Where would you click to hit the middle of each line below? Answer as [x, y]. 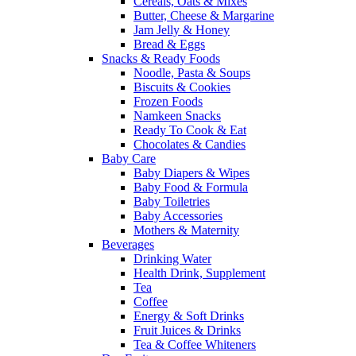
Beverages [128, 244]
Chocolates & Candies [190, 144]
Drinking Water [172, 259]
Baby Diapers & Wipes [192, 173]
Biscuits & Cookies [182, 87]
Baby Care [129, 159]
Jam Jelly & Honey [182, 30]
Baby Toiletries [172, 201]
